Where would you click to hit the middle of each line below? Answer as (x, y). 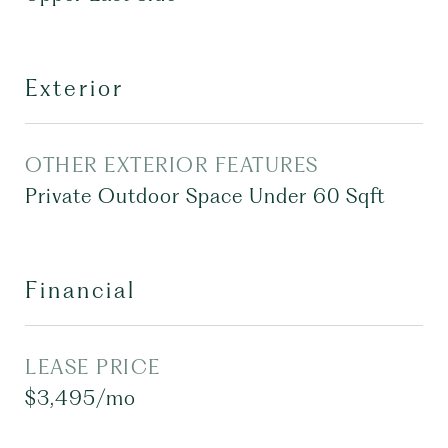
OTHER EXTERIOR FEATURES (172, 165)
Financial (80, 290)
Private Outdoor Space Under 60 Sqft (205, 196)
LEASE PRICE (93, 367)
